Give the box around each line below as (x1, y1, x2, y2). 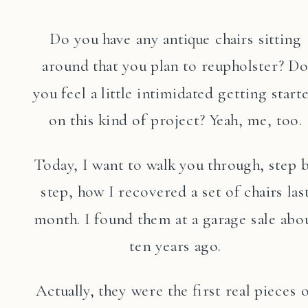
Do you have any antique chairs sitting (49, 28, 302, 49)
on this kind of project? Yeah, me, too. (48, 109, 302, 130)
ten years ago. (129, 235, 222, 255)
